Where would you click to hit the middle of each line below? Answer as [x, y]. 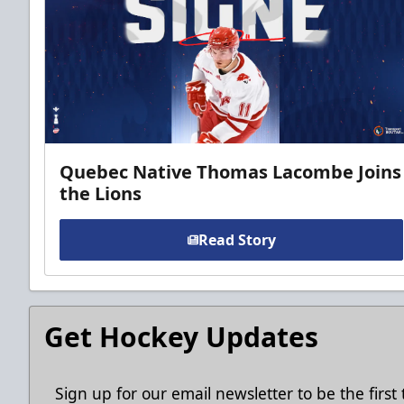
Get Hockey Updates [181, 336]
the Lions [101, 193]
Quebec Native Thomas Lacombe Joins [230, 171]
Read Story [237, 239]
